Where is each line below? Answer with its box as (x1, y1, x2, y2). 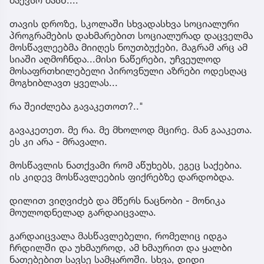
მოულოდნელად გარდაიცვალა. (9, 206, 156, 218)
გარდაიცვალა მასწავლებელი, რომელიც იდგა (9, 229, 227, 242)
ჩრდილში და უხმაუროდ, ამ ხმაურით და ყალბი (9, 241, 232, 253)
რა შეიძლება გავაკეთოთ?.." (9, 100, 143, 112)
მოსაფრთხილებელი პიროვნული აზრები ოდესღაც (9, 64, 247, 77)
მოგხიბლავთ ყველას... (9, 76, 118, 88)
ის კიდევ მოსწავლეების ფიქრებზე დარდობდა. (9, 170, 235, 183)
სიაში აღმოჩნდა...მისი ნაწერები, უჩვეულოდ (9, 52, 221, 65)
